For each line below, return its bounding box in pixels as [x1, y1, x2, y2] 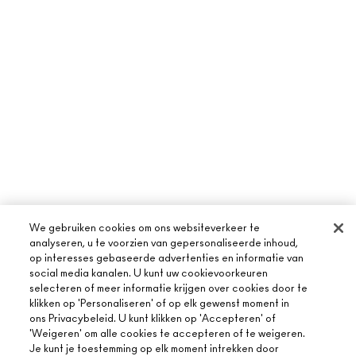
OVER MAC [13, 341, 74, 352]
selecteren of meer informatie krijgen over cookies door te [29, 284, 308, 294]
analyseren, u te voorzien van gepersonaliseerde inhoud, [29, 238, 299, 249]
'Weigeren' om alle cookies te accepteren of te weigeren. [29, 329, 306, 339]
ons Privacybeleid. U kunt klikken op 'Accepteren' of [29, 314, 277, 324]
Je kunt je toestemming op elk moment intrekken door [29, 344, 280, 354]
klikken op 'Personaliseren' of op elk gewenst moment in [29, 299, 290, 309]
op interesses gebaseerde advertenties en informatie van [29, 253, 304, 264]
